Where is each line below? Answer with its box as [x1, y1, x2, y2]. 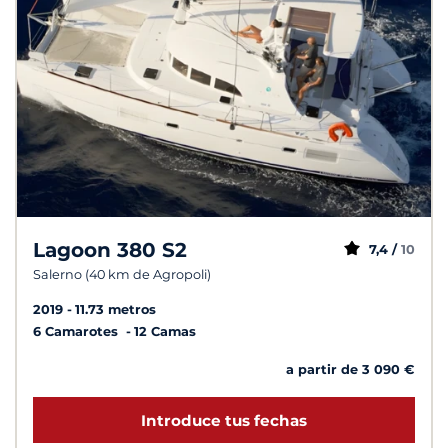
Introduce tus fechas [141, 410, 307, 430]
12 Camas [134, 324, 196, 340]
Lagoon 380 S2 [33, 238, 187, 263]
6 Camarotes [33, 324, 122, 340]
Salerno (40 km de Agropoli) [33, 267, 211, 283]
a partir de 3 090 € [286, 362, 415, 378]
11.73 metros [75, 302, 156, 318]
